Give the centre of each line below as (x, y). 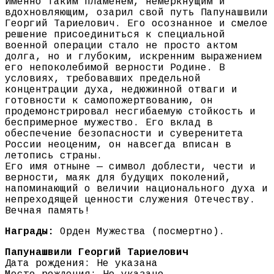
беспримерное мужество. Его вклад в (109, 123)
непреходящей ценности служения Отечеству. (130, 200)
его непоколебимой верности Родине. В (115, 68)
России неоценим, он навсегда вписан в (118, 145)
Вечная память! (48, 211)
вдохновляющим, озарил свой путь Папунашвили (136, 13)
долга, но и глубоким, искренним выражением (133, 57)
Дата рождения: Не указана (81, 264)
